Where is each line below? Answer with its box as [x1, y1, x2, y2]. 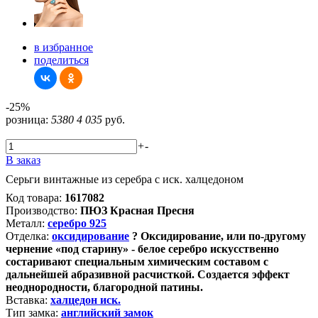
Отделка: [6, 230, 49, 242]
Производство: [6, 204, 77, 216]
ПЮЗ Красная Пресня [80, 204, 194, 216]
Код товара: [6, 192, 62, 204]
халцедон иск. [50, 294, 121, 306]
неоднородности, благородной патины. [6, 281, 203, 293]
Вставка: [6, 294, 48, 306]
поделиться [34, 54, 89, 66]
